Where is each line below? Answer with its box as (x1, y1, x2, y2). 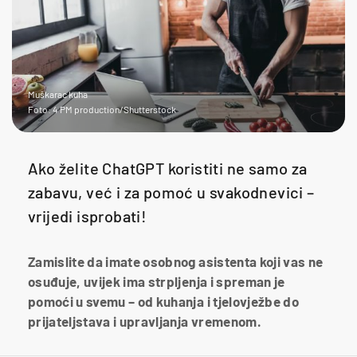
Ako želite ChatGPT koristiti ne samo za (28, 158, 308, 178)
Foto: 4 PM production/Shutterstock (28, 103, 176, 115)
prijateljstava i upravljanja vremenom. (28, 312, 261, 329)
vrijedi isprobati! (28, 206, 147, 226)
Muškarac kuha (28, 88, 88, 100)
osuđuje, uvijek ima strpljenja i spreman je (28, 273, 285, 289)
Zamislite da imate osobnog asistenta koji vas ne (28, 253, 324, 269)
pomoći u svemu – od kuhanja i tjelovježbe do (28, 292, 299, 309)
